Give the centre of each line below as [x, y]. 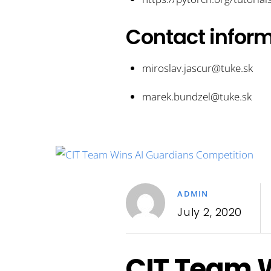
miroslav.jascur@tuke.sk [197, 68]
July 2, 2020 [210, 212]
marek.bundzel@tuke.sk [197, 97]
